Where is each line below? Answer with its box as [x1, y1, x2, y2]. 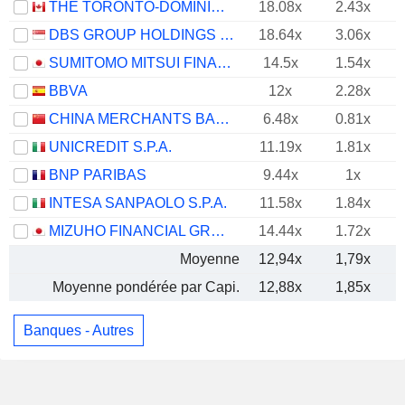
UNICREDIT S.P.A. [49, 139, 172, 155]
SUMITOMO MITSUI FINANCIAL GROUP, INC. [217, 55, 231, 71]
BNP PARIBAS [49, 167, 146, 183]
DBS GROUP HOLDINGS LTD [220, 27, 234, 42]
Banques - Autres [24, 322, 134, 338]
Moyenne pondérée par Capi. [52, 279, 240, 295]
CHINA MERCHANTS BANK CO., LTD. [215, 111, 230, 127]
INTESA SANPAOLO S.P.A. [49, 195, 227, 211]
